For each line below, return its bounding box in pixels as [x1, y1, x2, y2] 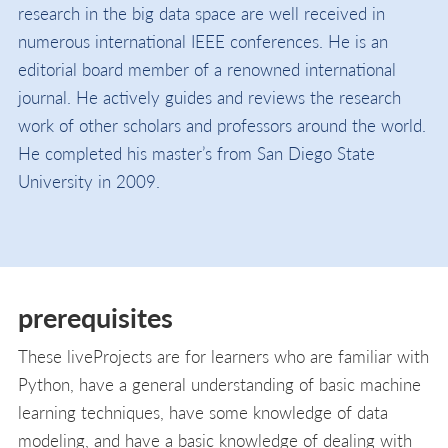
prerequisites [18, 297, 173, 336]
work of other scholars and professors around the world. [18, 112, 426, 137]
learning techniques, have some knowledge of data [18, 399, 388, 424]
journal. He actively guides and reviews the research [18, 84, 401, 109]
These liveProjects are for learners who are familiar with [18, 343, 429, 368]
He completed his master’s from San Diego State [18, 140, 375, 165]
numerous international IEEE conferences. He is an [18, 28, 388, 53]
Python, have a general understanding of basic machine [18, 371, 421, 396]
